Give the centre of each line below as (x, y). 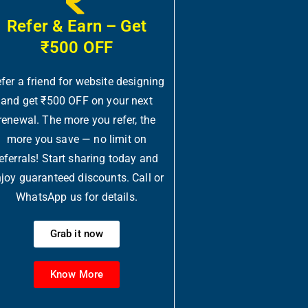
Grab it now (77, 234)
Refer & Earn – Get (77, 26)
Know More (77, 274)
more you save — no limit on (77, 139)
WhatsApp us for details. (77, 197)
